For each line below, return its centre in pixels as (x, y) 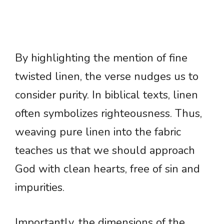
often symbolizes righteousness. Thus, (108, 114)
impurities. (40, 188)
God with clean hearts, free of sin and (107, 169)
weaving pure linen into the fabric (98, 132)
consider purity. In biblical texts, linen (106, 95)
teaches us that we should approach (105, 151)
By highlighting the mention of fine (101, 58)
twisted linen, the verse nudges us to (107, 77)
